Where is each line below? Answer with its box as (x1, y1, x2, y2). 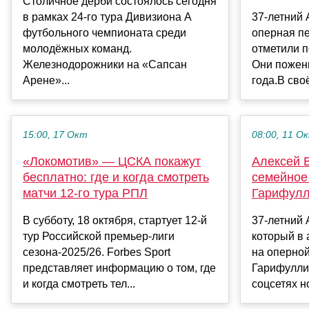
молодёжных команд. (23, 43, 132, 55)
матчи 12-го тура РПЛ (23, 186, 148, 201)
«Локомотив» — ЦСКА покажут (23, 154, 201, 169)
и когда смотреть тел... (23, 278, 135, 290)
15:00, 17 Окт (23, 130, 88, 141)
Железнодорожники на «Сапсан (23, 59, 187, 71)
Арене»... (23, 74, 70, 87)
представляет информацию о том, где (23, 262, 216, 275)
